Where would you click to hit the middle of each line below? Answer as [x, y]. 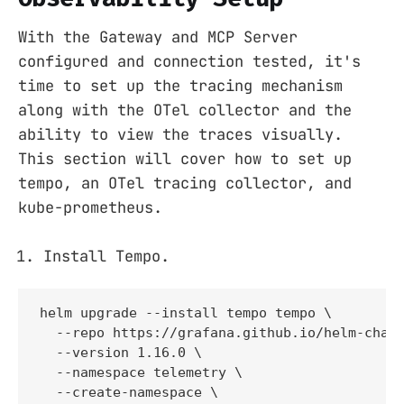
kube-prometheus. [90, 208]
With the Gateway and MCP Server [158, 37]
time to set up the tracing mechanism [180, 86]
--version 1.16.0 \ [121, 353]
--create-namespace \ [129, 393]
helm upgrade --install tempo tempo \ [186, 313]
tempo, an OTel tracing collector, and [185, 184]
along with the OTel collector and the [185, 110]
